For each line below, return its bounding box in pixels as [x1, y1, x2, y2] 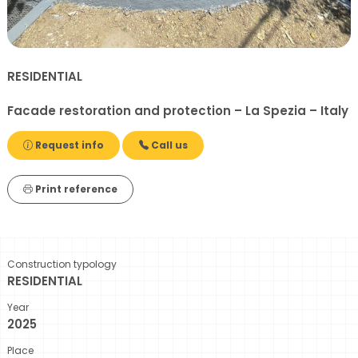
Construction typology [7, 257, 117, 272]
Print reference [33, 182, 118, 197]
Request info [33, 138, 105, 153]
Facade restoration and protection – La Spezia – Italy [7, 102, 348, 120]
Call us [148, 138, 188, 153]
